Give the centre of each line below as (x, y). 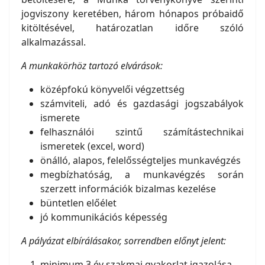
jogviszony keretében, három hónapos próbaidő (132, 14)
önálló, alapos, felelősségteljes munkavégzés (140, 160)
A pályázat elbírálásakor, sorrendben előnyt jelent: (124, 241)
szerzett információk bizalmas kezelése (128, 189)
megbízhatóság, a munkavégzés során (142, 174)
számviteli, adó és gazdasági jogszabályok (142, 104)
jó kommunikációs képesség (104, 217)
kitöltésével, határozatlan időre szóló (132, 28)
